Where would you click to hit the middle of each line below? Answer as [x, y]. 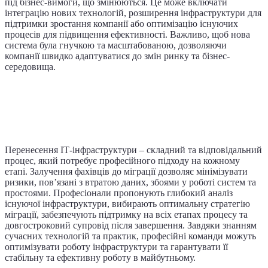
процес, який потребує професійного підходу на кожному [122, 160]
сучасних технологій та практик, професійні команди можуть [130, 236]
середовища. [30, 67]
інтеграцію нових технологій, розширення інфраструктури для [133, 13]
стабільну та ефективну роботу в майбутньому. [100, 257]
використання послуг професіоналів [124, 108]
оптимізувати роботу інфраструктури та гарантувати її [116, 246]
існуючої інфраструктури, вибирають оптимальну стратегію [127, 203]
